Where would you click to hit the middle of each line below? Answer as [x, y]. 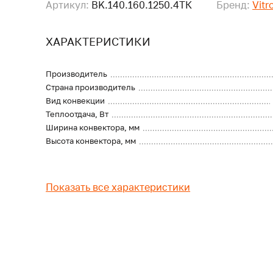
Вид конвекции [76, 101]
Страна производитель [91, 87]
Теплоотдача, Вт [77, 114]
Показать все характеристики [118, 187]
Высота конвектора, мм [91, 141]
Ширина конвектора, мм [93, 127]
